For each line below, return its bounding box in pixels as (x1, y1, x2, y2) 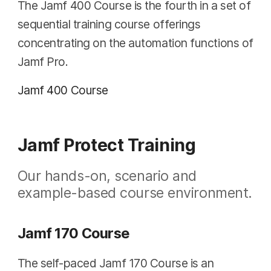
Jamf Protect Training (17, 134, 196, 155)
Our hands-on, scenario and (17, 166, 197, 184)
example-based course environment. (17, 183, 252, 201)
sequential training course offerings (17, 17, 201, 32)
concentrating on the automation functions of (17, 36, 253, 51)
